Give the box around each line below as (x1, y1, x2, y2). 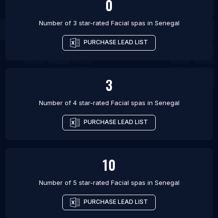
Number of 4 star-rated (38, 99, 111, 107)
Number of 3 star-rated (38, 19, 111, 27)
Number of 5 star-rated (38, 179, 111, 187)
